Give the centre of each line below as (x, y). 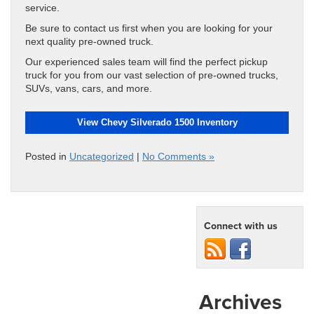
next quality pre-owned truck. (89, 42)
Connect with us (241, 226)
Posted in (47, 157)
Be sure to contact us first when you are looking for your (149, 29)
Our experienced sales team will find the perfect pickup (146, 62)
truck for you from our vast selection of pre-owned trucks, (152, 76)
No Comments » (178, 157)
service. (42, 8)
